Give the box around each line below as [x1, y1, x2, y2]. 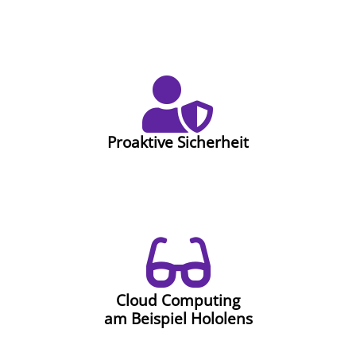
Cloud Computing [116, 288, 240, 311]
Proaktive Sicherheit [107, 130, 249, 153]
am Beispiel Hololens [103, 307, 253, 329]
